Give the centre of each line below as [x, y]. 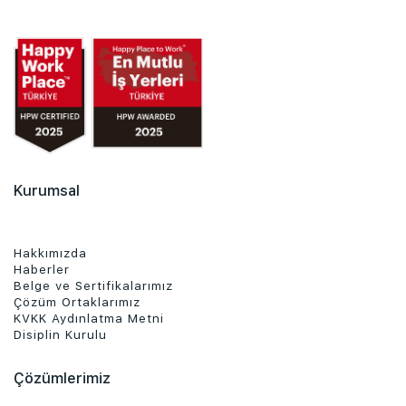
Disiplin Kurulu [60, 334]
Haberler [42, 269]
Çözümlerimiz [62, 377]
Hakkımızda [50, 252]
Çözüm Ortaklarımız [77, 301]
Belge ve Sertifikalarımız [93, 285]
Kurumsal [47, 190]
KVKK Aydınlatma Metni [89, 318]
